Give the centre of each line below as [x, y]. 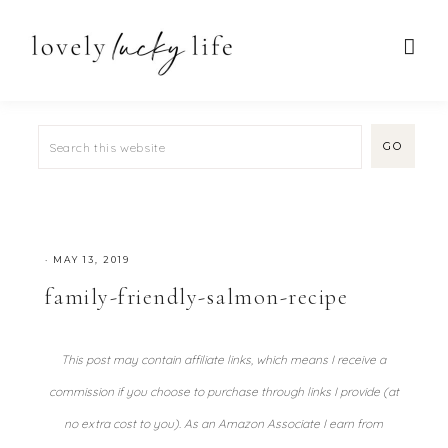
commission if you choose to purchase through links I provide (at [223, 391]
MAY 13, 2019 [91, 259]
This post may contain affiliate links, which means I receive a [224, 359]
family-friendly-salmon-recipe [196, 297]
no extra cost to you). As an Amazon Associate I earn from [224, 423]
